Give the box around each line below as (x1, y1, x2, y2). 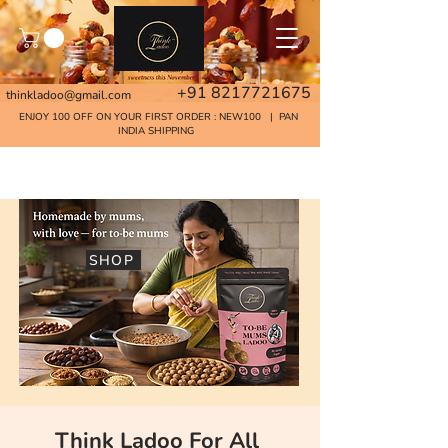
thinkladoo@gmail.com (6, 87, 131, 104)
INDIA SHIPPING (117, 124, 200, 139)
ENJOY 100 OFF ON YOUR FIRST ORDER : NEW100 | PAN (19, 110, 298, 125)
